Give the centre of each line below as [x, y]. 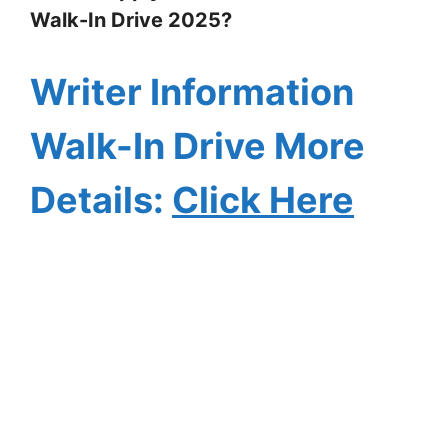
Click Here [263, 199]
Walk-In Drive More [197, 145]
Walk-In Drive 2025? [131, 19]
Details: [101, 199]
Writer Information [192, 91]
